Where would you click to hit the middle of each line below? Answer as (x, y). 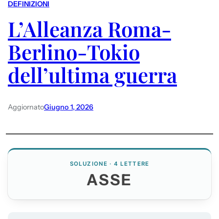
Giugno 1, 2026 (69, 107)
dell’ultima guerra (92, 75)
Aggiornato (26, 107)
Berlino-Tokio (74, 52)
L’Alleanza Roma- (89, 29)
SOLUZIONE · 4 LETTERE (109, 164)
